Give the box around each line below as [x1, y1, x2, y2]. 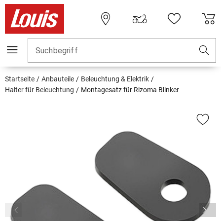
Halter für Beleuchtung [5, 86, 74, 94]
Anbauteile [41, 75, 74, 83]
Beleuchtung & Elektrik [81, 75, 149, 83]
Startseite [5, 75, 35, 83]
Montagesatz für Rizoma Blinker [81, 86, 179, 94]
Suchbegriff [36, 46, 78, 56]
